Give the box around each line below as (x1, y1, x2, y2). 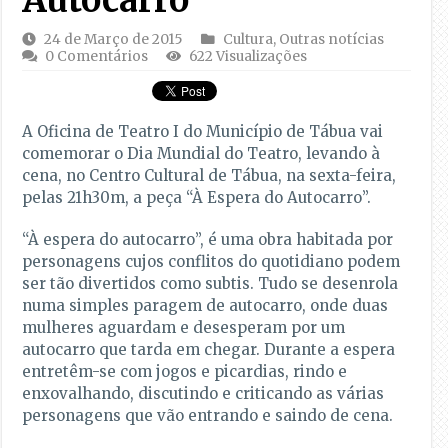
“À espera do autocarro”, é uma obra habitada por (22, 229, 394, 249)
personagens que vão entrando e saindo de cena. (22, 405, 394, 425)
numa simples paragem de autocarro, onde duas (22, 295, 389, 315)
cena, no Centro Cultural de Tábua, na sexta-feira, (22, 165, 397, 185)
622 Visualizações (189, 47, 308, 65)
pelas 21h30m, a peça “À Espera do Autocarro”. (22, 187, 372, 207)
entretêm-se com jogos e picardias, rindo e (22, 361, 348, 381)
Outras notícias (279, 30, 385, 48)
